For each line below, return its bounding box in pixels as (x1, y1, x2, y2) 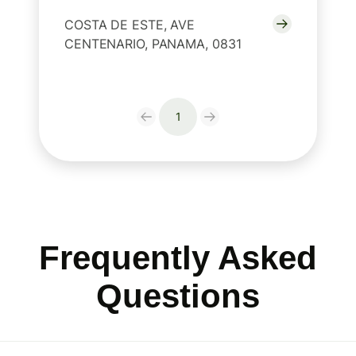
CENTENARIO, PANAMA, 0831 (64, 36, 242, 52)
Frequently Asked (39, 239, 317, 277)
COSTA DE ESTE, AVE (64, 17, 195, 33)
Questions (96, 277, 260, 315)
